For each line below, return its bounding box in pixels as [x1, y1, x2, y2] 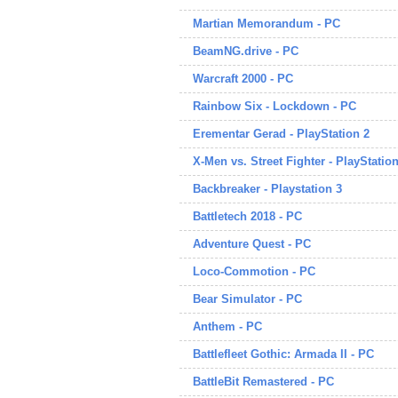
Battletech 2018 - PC [193, 210, 302, 223]
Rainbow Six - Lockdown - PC [193, 99, 356, 113]
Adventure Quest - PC [193, 237, 311, 251]
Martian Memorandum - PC [193, 17, 340, 30]
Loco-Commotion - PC [193, 265, 315, 278]
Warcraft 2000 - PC [193, 72, 293, 85]
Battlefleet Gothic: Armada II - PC [193, 347, 374, 361]
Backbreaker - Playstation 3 [193, 182, 342, 195]
